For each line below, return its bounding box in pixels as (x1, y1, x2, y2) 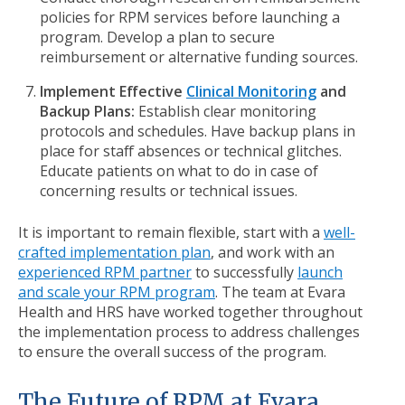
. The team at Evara (215, 281, 345, 302)
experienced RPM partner (18, 261, 192, 282)
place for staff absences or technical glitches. (40, 140, 342, 161)
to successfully (192, 261, 297, 282)
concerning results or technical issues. (40, 180, 297, 201)
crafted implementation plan (18, 241, 211, 262)
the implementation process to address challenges (18, 321, 360, 342)
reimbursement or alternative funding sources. (40, 46, 358, 67)
